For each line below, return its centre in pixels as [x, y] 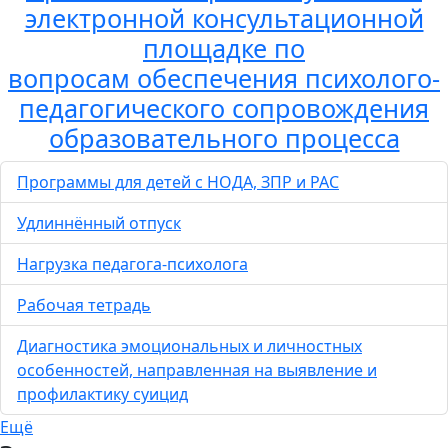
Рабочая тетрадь [84, 305]
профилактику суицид [102, 394]
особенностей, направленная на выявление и [197, 370]
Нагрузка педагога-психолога [132, 264]
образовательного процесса [224, 138]
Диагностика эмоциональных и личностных [189, 346]
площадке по [224, 48]
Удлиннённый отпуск [99, 223]
